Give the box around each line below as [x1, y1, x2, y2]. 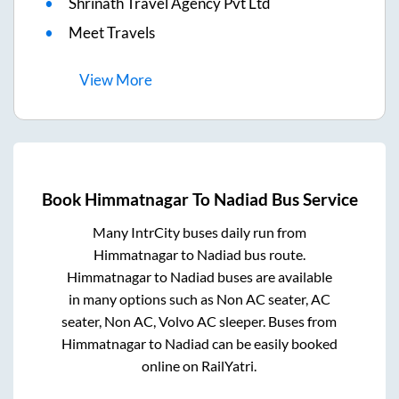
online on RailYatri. [142, 356, 257, 374]
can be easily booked [208, 334, 338, 352]
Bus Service [267, 189, 358, 209]
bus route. [240, 245, 305, 263]
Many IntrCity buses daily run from [92, 223, 306, 240]
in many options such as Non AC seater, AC [68, 289, 330, 307]
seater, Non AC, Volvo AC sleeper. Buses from [61, 312, 338, 330]
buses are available [214, 267, 332, 285]
